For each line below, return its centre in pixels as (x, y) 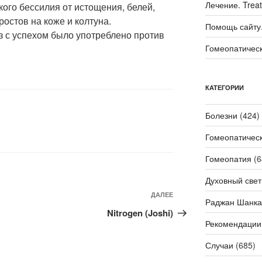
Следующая (201, 196)
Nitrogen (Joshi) (140, 213)
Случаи (219, 245)
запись (189, 211)
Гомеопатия (228, 159)
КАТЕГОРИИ (224, 88)
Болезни (221, 116)
